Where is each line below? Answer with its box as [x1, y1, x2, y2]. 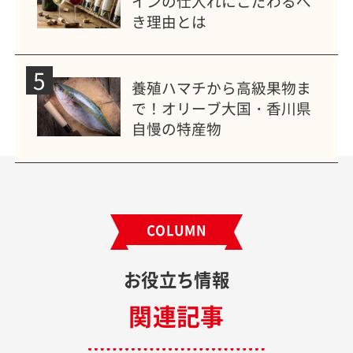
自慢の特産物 [132, 117, 222, 139]
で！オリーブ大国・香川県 [132, 97, 312, 119]
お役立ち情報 [123, 266, 230, 292]
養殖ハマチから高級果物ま [132, 76, 312, 98]
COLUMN [146, 220, 207, 240]
